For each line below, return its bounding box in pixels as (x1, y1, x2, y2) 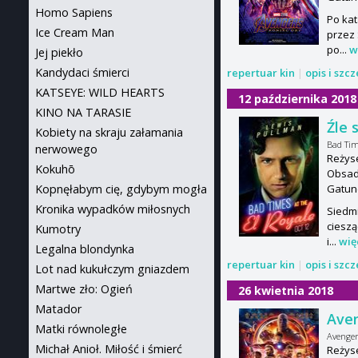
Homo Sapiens (35, 5, 113, 20)
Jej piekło (35, 45, 83, 60)
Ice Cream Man (35, 25, 114, 40)
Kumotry (35, 221, 81, 237)
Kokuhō (35, 161, 75, 177)
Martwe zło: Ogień (35, 281, 133, 296)
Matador (35, 301, 82, 316)
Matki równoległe (35, 321, 127, 336)
